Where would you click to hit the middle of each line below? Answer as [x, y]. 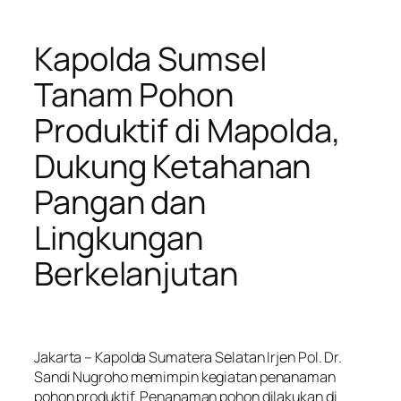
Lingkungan [119, 237]
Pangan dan [120, 201]
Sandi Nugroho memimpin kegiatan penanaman [185, 377]
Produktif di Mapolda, [188, 130]
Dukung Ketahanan [173, 166]
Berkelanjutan [136, 273]
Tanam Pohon [134, 94]
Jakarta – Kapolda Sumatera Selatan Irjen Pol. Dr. [188, 358]
